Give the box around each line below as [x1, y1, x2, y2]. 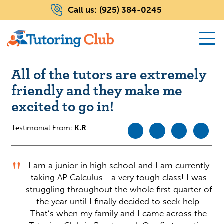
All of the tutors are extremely [11, 62, 206, 84]
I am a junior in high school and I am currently [28, 160, 209, 171]
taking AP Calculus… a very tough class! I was [30, 172, 207, 183]
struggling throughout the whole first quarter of [25, 184, 212, 195]
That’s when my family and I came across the [30, 208, 207, 219]
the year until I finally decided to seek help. [36, 196, 201, 207]
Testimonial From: [11, 123, 74, 133]
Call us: [68, 5, 97, 15]
